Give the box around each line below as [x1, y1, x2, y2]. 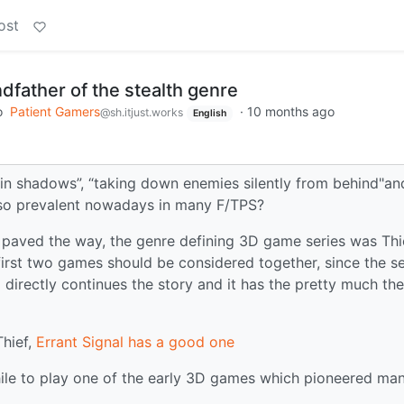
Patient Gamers [10, 104, 100, 119]
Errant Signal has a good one [36, 332, 234, 351]
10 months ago [246, 104, 335, 119]
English [192, 107, 226, 119]
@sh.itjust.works [100, 106, 183, 119]
